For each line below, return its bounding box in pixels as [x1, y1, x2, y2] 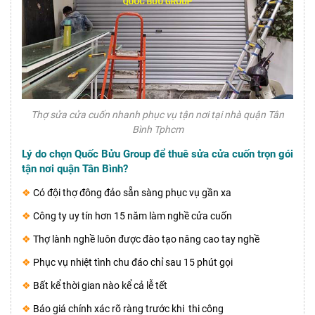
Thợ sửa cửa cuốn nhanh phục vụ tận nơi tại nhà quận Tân [31, 109, 284, 121]
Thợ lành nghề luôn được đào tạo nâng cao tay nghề [33, 233, 259, 245]
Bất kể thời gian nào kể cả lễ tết [33, 280, 167, 292]
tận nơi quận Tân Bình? [22, 162, 128, 176]
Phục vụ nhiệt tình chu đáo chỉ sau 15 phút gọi [33, 257, 233, 269]
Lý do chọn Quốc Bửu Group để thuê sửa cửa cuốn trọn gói [22, 148, 293, 161]
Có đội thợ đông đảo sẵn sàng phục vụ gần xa [31, 187, 231, 199]
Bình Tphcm [131, 124, 184, 136]
